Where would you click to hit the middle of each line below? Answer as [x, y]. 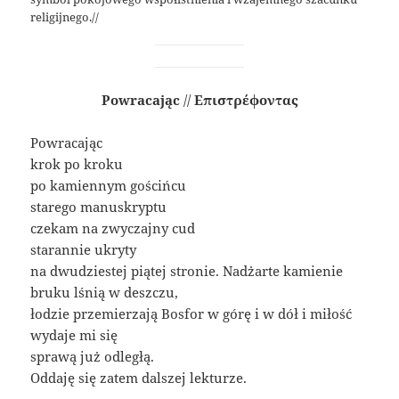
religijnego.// [65, 16]
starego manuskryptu [99, 206]
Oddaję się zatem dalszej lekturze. [139, 377]
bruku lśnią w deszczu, [105, 292]
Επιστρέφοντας [246, 99]
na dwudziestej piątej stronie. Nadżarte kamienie [187, 270]
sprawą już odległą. [93, 356]
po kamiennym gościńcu [109, 185]
